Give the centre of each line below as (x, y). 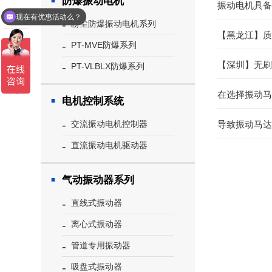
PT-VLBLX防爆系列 (108, 66)
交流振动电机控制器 (110, 124)
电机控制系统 (93, 101)
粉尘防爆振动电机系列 (114, 24)
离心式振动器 (97, 224)
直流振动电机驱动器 (110, 145)
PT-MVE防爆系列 (104, 45)
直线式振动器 (97, 203)
